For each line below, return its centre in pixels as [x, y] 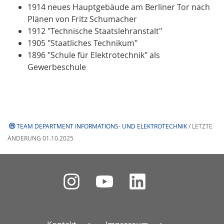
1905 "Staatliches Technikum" [82, 43]
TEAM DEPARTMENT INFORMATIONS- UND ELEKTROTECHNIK [102, 126]
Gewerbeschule [57, 67]
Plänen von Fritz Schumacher [82, 19]
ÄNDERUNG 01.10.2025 [40, 138]
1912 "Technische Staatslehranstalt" [95, 31]
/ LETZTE [200, 126]
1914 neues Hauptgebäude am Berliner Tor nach [119, 7]
